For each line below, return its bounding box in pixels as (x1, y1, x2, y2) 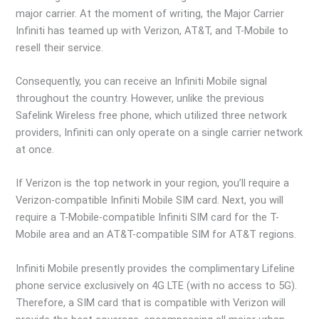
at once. (16, 143, 55, 156)
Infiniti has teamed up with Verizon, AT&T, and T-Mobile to (16, 23, 289, 37)
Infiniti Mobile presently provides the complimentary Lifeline (16, 261, 296, 275)
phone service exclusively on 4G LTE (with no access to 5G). (16, 278, 298, 292)
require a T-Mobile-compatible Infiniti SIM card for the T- (16, 211, 280, 224)
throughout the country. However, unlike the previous (16, 92, 265, 105)
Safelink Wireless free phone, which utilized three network (16, 109, 288, 122)
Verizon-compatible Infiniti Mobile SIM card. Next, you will (16, 194, 284, 207)
